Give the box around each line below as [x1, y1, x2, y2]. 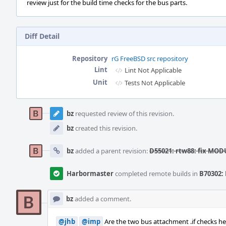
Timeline [16, 108, 45, 117]
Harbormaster [67, 169, 114, 178]
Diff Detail [25, 31, 60, 41]
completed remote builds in [114, 169, 199, 178]
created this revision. [74, 124, 137, 133]
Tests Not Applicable [125, 78, 185, 87]
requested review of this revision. [74, 109, 174, 118]
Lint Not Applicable [125, 66, 182, 75]
